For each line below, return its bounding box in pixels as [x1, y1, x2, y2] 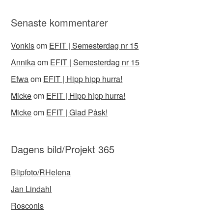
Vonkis [11, 39, 35, 51]
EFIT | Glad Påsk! [46, 106, 108, 118]
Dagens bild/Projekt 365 [11, 141, 115, 156]
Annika [11, 56, 36, 68]
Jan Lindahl [11, 183, 52, 194]
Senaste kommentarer [11, 15, 109, 29]
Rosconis [11, 199, 44, 211]
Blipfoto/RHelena [11, 166, 71, 178]
